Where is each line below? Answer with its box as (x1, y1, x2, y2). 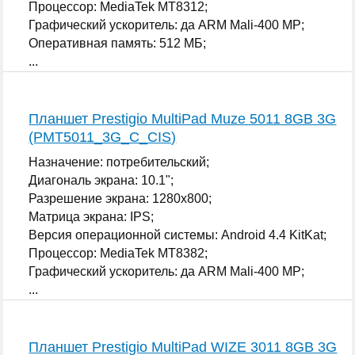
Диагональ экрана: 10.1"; (29, 173, 174, 187)
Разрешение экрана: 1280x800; (29, 191, 212, 205)
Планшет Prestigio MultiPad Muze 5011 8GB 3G (29, 110, 337, 127)
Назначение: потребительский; (29, 155, 210, 169)
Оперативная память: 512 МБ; (29, 36, 207, 50)
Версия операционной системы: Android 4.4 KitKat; (29, 227, 327, 242)
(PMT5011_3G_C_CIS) (29, 128, 177, 145)
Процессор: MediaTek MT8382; (29, 246, 208, 260)
